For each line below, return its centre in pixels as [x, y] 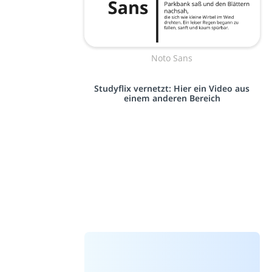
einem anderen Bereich [172, 98]
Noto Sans [172, 58]
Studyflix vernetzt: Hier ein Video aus [172, 89]
